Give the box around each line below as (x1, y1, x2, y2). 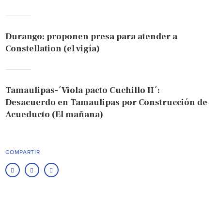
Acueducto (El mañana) (5, 109, 104, 121)
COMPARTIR (5, 149, 40, 156)
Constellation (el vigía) (5, 43, 100, 55)
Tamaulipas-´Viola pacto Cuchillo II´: (5, 85, 160, 96)
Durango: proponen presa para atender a (5, 31, 178, 43)
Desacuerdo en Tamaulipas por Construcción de (5, 97, 208, 108)
